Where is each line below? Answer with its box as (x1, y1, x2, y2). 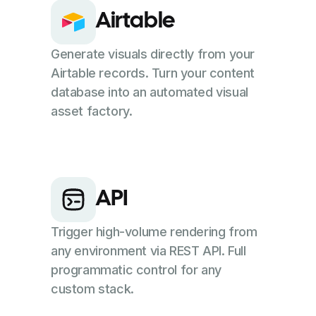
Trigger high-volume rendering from (51, 224, 257, 239)
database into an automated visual (51, 84, 248, 99)
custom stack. (51, 281, 134, 296)
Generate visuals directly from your (51, 46, 255, 61)
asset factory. (51, 103, 133, 119)
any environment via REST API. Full (51, 243, 246, 258)
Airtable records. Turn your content (51, 65, 255, 80)
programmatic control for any (51, 262, 221, 277)
